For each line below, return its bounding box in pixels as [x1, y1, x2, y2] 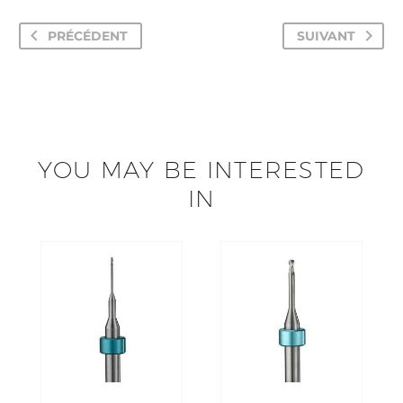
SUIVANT [297, 28, 355, 45]
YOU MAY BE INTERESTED [38, 156, 365, 184]
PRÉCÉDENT [48, 28, 128, 45]
